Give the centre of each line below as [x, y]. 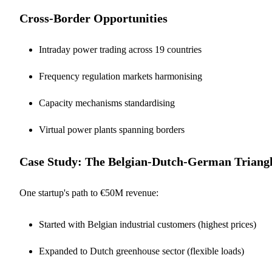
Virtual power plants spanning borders [112, 129]
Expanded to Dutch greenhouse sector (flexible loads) [141, 251]
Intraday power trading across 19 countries [120, 49]
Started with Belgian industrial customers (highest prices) [148, 224]
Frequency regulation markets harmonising [121, 76]
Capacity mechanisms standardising [107, 103]
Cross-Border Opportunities [93, 18]
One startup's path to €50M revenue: [89, 192]
